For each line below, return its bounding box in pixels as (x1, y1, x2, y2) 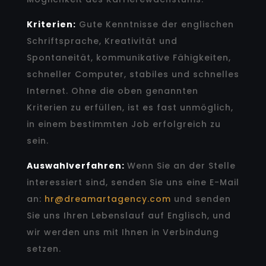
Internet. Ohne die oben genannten (26, 84, 198, 97)
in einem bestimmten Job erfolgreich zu (26, 118, 221, 130)
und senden (170, 192, 231, 205)
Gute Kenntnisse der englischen (75, 18, 234, 30)
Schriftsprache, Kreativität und (26, 34, 178, 47)
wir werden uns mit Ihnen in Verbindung (26, 226, 219, 238)
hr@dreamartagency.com (44, 192, 171, 205)
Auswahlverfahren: (26, 159, 125, 172)
